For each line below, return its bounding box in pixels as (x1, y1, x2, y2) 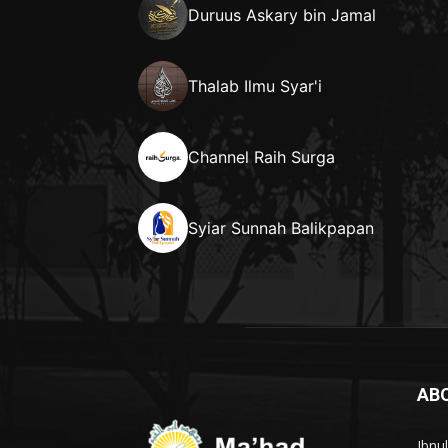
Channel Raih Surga (188, 146, 335, 167)
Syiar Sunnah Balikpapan (188, 217, 374, 238)
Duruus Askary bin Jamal (188, 4, 376, 25)
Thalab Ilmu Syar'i (188, 75, 322, 96)
